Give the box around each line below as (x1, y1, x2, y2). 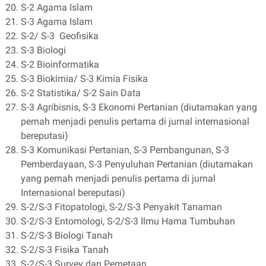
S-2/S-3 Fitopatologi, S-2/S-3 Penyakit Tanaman (21, 201, 222, 213)
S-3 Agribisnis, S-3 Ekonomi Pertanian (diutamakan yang (21, 102, 257, 113)
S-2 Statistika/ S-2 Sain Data (21, 87, 141, 99)
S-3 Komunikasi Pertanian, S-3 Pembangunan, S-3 (21, 144, 229, 156)
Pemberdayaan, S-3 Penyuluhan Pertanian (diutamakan (21, 159, 253, 170)
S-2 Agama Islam (21, 2, 93, 13)
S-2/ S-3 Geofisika (21, 30, 99, 42)
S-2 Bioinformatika (21, 59, 99, 70)
